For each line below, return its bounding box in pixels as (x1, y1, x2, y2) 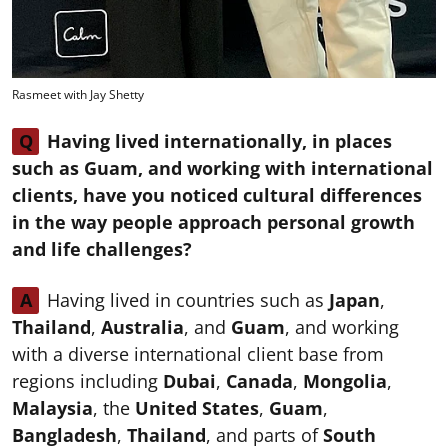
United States (135, 395, 259, 420)
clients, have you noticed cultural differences (12, 182, 422, 207)
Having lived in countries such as (47, 287, 329, 312)
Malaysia (12, 395, 93, 420)
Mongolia (303, 368, 387, 393)
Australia (101, 314, 184, 339)
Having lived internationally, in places (47, 128, 392, 153)
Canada (226, 368, 293, 393)
